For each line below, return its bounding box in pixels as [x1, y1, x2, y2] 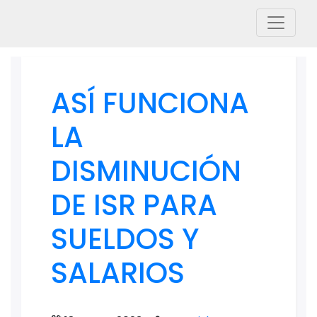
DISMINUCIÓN [51, 151, 241, 191]
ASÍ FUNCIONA [51, 83, 249, 123]
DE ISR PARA [51, 185, 217, 225]
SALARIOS [51, 253, 185, 293]
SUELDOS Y [51, 219, 199, 259]
